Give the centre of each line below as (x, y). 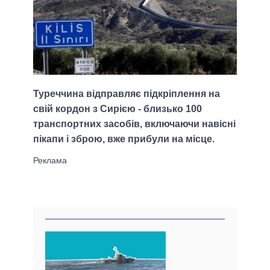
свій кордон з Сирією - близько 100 (118, 109)
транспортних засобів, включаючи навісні (134, 124)
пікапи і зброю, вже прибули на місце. (124, 139)
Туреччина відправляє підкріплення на (127, 94)
